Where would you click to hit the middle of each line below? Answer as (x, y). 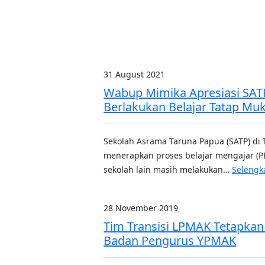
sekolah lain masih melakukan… (168, 169)
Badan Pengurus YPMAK (170, 240)
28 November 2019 (141, 208)
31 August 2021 (135, 74)
